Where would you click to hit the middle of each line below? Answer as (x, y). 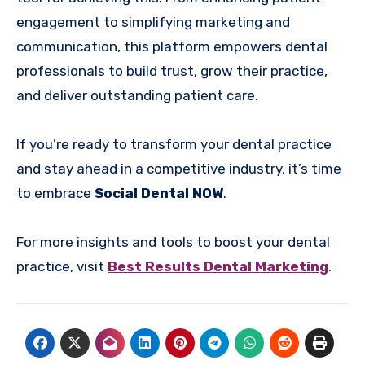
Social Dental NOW (159, 193)
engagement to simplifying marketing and (153, 22)
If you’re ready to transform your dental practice (174, 144)
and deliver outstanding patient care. (137, 95)
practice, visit (62, 266)
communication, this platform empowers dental (172, 46)
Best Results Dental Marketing (218, 266)
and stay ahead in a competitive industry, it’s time (179, 168)
